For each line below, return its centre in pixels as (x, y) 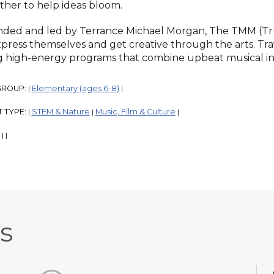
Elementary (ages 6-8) (75, 89)
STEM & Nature (61, 112)
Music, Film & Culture (135, 112)
